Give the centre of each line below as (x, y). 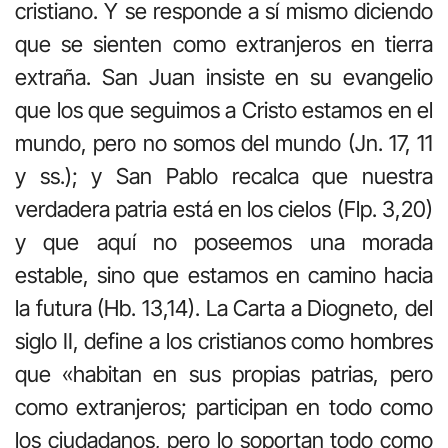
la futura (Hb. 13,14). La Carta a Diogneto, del (224, 308)
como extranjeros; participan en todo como (224, 407)
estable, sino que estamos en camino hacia (224, 275)
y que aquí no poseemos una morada (224, 242)
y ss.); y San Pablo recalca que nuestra (224, 176)
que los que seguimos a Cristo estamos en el (224, 110)
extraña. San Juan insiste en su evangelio (224, 77)
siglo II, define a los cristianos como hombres (224, 341)
